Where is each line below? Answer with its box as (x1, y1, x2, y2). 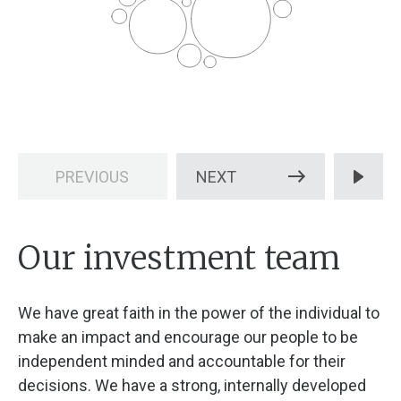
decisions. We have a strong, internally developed (18, 376, 366, 395)
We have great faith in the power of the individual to (18, 303, 380, 322)
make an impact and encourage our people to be (18, 328, 358, 346)
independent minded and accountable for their (18, 352, 346, 371)
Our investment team (18, 237, 340, 278)
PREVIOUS (55, 166, 130, 186)
